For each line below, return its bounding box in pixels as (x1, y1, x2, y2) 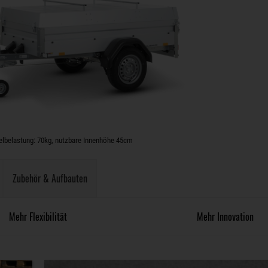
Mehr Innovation (197, 209, 254, 224)
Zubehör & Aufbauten (13, 171, 87, 185)
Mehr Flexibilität (8, 209, 67, 224)
